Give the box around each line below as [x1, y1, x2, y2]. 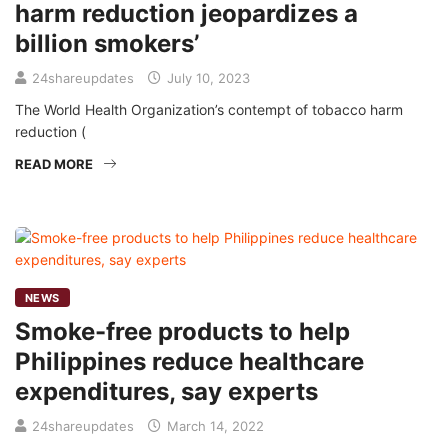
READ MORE [15, 156, 93, 172]
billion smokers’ [15, 29, 199, 58]
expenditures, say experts [15, 377, 318, 406]
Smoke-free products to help [15, 317, 350, 346]
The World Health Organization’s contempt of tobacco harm [15, 101, 403, 118]
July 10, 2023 [163, 70, 250, 86]
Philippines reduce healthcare [15, 347, 364, 376]
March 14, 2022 [163, 418, 264, 434]
